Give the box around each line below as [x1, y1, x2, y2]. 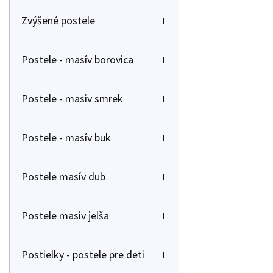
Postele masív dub [21, 169, 105, 183]
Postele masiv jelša [21, 208, 109, 222]
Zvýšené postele [21, 13, 95, 27]
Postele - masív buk [21, 130, 111, 144]
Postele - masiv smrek [21, 91, 123, 105]
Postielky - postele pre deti [21, 247, 144, 261]
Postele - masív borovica [21, 52, 133, 66]
